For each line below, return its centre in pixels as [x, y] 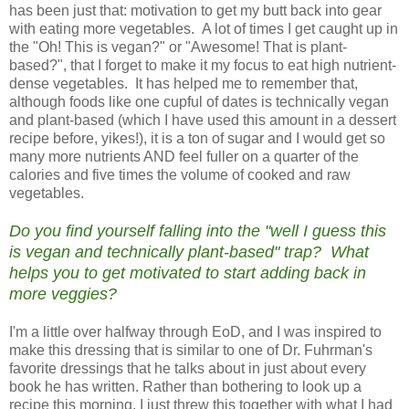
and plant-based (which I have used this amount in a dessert [203, 121]
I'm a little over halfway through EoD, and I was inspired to [195, 332]
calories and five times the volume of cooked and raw [180, 175]
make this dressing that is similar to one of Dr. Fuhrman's [191, 351]
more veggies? [63, 294]
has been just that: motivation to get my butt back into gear [195, 11]
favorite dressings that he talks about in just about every [188, 369]
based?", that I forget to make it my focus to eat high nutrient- [203, 66]
